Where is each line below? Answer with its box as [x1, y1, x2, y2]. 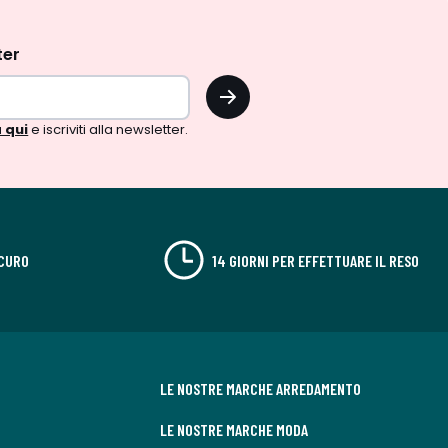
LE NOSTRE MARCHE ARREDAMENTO [160, 379, 361, 398]
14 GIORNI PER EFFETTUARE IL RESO [212, 250, 419, 270]
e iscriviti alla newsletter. [28, 120, 189, 139]
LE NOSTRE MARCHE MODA [160, 420, 308, 439]
